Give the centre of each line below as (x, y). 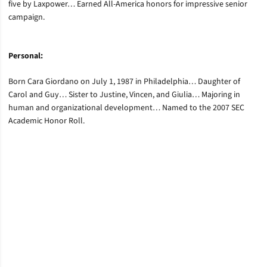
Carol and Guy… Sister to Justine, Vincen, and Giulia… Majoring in (124, 95)
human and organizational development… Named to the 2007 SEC (126, 108)
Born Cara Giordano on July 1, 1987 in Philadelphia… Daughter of (124, 82)
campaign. (27, 17)
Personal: (26, 56)
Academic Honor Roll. (46, 121)
